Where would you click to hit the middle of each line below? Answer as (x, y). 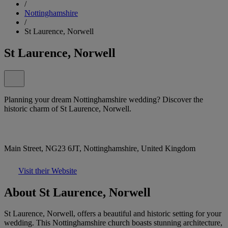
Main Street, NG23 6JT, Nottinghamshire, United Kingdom (100, 148)
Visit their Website (48, 170)
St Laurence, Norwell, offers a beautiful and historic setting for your (113, 214)
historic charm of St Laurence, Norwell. (68, 108)
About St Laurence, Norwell (77, 192)
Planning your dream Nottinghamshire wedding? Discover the (104, 99)
